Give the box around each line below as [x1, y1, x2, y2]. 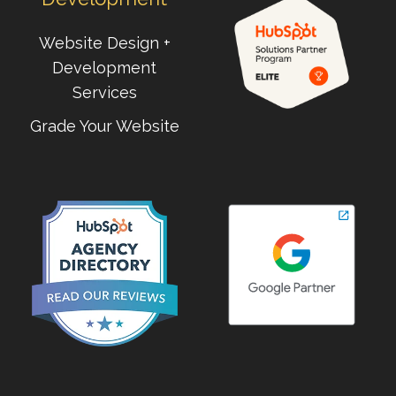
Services [72, 82, 137, 102]
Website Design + [38, 33, 171, 52]
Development [52, 57, 156, 77]
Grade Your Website [29, 116, 179, 135]
